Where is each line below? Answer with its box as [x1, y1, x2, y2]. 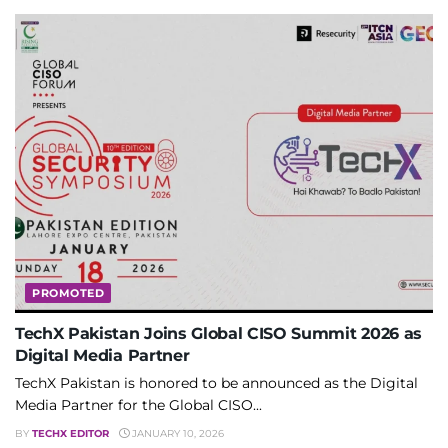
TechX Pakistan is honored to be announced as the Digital [15, 374, 418, 393]
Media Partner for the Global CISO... [15, 396, 262, 415]
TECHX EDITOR [32, 427, 109, 441]
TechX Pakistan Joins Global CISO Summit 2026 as [15, 324, 422, 344]
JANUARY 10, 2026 [129, 427, 224, 441]
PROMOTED [32, 286, 105, 301]
